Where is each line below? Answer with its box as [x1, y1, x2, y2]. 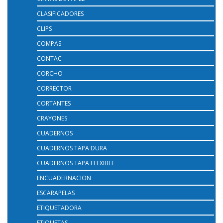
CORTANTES [37, 99, 71, 108]
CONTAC [37, 54, 62, 63]
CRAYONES [37, 113, 67, 122]
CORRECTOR [37, 84, 72, 93]
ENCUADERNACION [37, 173, 91, 182]
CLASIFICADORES [37, 9, 84, 18]
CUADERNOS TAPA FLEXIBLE [37, 158, 114, 167]
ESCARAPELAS [37, 188, 75, 197]
